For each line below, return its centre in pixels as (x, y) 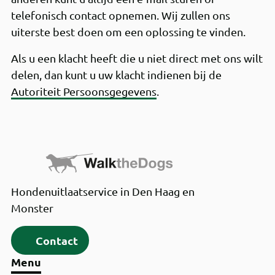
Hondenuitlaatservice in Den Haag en (103, 191)
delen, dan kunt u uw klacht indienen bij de (116, 75)
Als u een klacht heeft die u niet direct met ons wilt (137, 58)
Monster (32, 208)
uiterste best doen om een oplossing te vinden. (128, 32)
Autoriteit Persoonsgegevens (83, 91)
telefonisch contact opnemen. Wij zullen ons (120, 15)
